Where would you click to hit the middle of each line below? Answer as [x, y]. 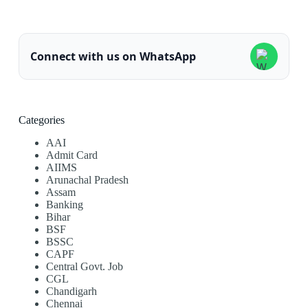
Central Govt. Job [84, 266]
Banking [64, 204]
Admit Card [71, 155]
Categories [41, 120]
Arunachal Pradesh [87, 179]
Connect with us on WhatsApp [113, 57]
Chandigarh [71, 291]
